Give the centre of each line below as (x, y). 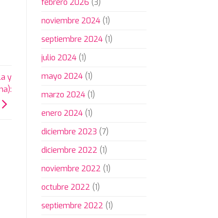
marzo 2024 (63, 95)
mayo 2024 (62, 76)
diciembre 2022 (69, 150)
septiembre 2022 (72, 206)
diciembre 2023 (69, 132)
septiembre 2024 (72, 39)
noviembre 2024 (71, 21)
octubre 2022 (65, 187)
